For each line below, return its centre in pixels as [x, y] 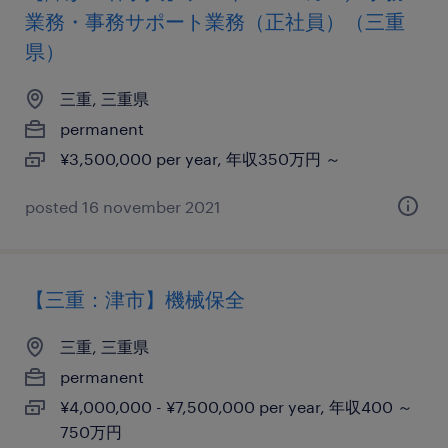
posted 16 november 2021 [123, 206]
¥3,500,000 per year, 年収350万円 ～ [200, 158]
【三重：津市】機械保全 [135, 299]
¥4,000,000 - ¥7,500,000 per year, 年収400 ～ [236, 406]
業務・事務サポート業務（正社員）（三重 [215, 21]
